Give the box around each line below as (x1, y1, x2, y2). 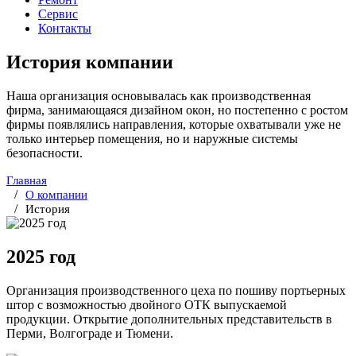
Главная (6, 174, 47, 188)
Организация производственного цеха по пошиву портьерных (6, 284, 346, 298)
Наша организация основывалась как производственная (6, 89, 311, 103)
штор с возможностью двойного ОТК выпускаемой (6, 298, 287, 312)
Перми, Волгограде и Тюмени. (6, 327, 173, 341)
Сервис (38, 7, 78, 21)
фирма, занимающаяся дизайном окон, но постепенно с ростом (6, 103, 348, 118)
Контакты (38, 21, 91, 36)
